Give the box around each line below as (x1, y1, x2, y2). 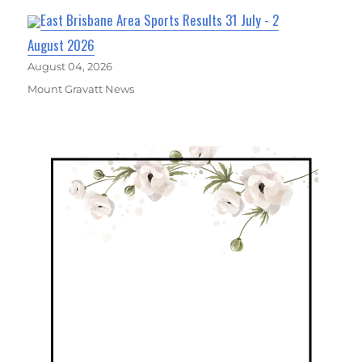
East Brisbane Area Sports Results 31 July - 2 (40, 9, 280, 30)
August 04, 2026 (27, 59, 113, 73)
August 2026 (27, 34, 95, 55)
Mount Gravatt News (27, 82, 135, 95)
